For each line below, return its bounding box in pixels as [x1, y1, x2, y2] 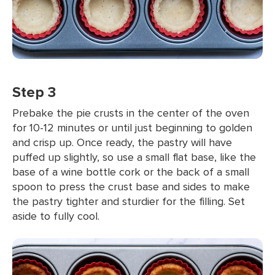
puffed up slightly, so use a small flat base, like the [12, 149, 256, 165]
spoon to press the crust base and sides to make [12, 179, 250, 194]
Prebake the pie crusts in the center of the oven [12, 105, 249, 120]
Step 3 [12, 81, 56, 103]
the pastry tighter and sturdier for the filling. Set [12, 193, 245, 209]
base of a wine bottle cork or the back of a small [12, 164, 249, 179]
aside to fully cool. [12, 208, 99, 223]
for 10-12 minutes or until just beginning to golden [12, 120, 252, 135]
